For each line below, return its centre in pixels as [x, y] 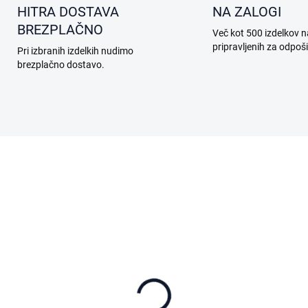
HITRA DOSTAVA [68, 12]
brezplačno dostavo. [60, 65]
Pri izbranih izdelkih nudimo [75, 51]
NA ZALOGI [247, 12]
